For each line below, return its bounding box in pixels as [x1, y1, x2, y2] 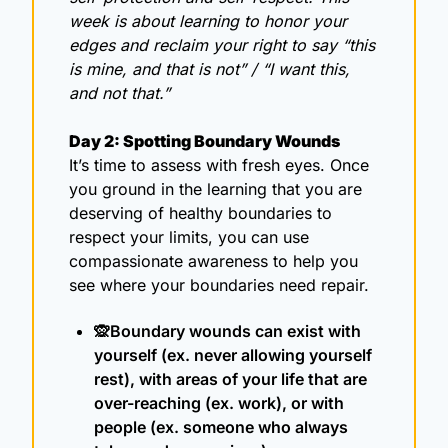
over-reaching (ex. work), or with [94, 392, 344, 413]
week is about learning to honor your [69, 10, 347, 31]
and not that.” [69, 82, 170, 103]
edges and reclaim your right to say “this [69, 34, 375, 55]
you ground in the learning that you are [69, 178, 362, 199]
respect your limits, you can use [69, 226, 309, 247]
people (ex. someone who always [94, 416, 348, 437]
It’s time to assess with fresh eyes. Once [69, 154, 369, 175]
